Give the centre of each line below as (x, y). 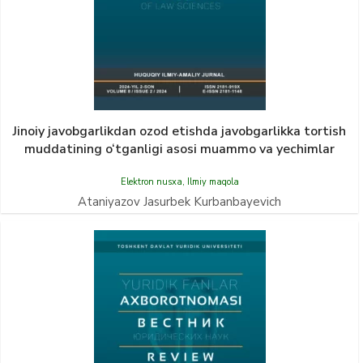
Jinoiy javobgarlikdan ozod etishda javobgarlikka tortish (179, 131)
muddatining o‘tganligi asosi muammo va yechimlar (179, 149)
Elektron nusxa (151, 182)
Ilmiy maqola (213, 182)
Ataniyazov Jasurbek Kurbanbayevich (179, 202)
